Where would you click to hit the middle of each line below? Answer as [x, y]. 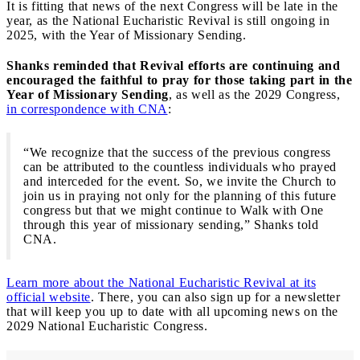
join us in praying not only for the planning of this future [180, 195]
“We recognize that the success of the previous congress [177, 152]
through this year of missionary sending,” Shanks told [171, 224]
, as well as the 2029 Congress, [254, 94]
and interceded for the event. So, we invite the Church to [180, 181]
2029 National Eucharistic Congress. [107, 325]
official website [49, 297]
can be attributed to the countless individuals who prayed [180, 166]
